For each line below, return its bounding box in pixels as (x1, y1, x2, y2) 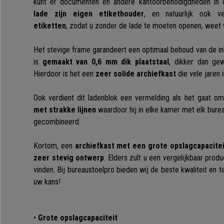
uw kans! (33, 177, 60, 187)
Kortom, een (33, 141, 75, 151)
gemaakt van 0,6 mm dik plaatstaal (42, 57, 169, 67)
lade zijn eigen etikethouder (33, 9, 144, 19)
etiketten (33, 21, 66, 31)
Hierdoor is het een (33, 69, 95, 79)
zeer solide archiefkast (95, 69, 176, 79)
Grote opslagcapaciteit (36, 213, 117, 223)
